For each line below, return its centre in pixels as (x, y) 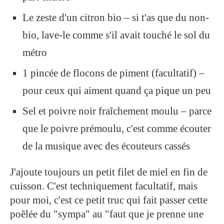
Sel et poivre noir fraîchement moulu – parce (117, 111)
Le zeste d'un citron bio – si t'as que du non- (116, 17)
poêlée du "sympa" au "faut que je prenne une (107, 214)
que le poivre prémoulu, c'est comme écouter (117, 128)
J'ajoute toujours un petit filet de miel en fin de (109, 172)
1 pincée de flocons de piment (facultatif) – (113, 73)
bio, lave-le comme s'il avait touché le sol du (116, 35)
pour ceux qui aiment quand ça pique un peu (117, 90)
